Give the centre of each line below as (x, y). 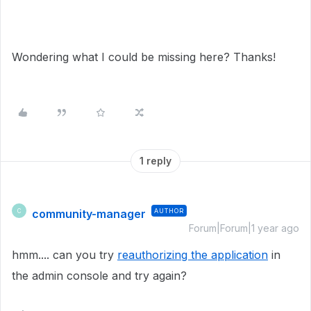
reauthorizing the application (193, 255)
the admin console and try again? (101, 276)
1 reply (155, 161)
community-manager (89, 214)
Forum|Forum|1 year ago (244, 228)
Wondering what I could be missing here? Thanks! (144, 57)
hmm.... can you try (65, 255)
